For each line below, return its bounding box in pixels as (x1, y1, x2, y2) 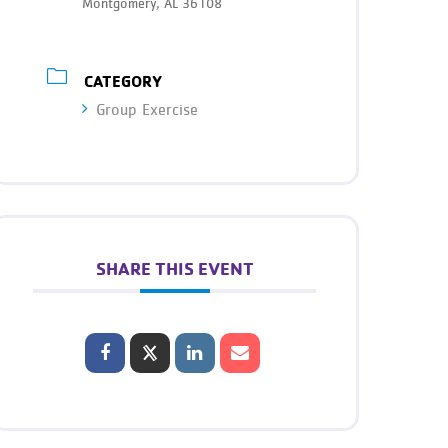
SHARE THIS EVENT (95, 257, 254, 279)
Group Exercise (96, 102, 199, 118)
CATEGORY (84, 71, 163, 91)
